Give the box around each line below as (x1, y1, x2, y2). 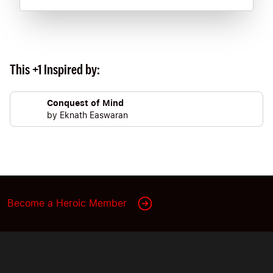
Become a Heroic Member (7, 197, 127, 210)
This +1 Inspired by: (10, 62, 100, 77)
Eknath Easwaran (60, 110, 128, 120)
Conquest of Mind (47, 98, 124, 108)
